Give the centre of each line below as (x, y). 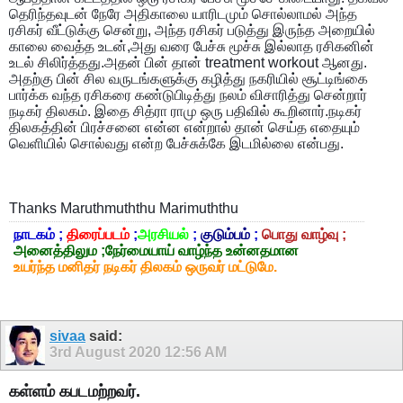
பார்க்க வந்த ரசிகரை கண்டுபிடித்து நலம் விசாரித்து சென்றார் (188, 95)
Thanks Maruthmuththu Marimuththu (124, 209)
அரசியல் (163, 235)
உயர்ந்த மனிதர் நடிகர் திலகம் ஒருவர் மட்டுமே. (145, 267)
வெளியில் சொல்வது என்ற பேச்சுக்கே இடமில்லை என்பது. (176, 144)
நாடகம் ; (38, 235)
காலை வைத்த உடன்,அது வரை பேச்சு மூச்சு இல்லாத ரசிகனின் (192, 47)
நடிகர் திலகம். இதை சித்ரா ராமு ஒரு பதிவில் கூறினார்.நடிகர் (185, 112)
